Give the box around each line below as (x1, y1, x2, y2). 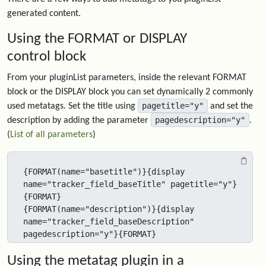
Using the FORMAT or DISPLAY (7, 31, 187, 46)
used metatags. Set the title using (7, 102, 138, 111)
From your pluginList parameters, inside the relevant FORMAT (7, 73, 246, 83)
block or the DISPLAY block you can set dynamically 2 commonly (7, 87, 253, 97)
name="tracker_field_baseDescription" (23, 217, 194, 226)
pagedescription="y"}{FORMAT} (23, 229, 156, 239)
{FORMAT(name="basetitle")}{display (23, 167, 185, 176)
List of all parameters (10, 130, 93, 140)
